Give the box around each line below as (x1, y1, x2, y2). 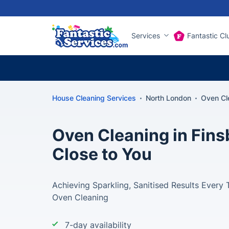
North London (146, 94, 191, 102)
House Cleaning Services (52, 94, 136, 102)
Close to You (52, 144, 152, 164)
